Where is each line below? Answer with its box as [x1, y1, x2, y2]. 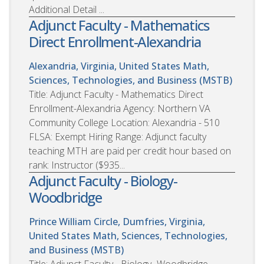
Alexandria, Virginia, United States [29, 59, 180, 72]
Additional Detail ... [29, 2, 104, 16]
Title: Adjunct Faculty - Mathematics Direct [29, 87, 203, 101]
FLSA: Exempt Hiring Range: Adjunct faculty [29, 130, 206, 143]
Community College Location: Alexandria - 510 [29, 115, 220, 129]
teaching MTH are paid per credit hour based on [29, 144, 231, 157]
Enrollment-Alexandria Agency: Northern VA [29, 101, 210, 115]
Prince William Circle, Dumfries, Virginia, [29, 214, 205, 228]
